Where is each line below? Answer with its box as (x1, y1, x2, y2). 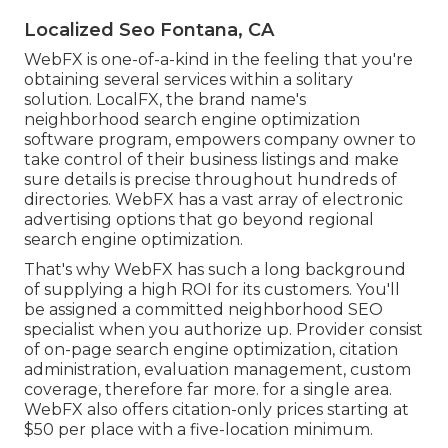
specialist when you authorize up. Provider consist (24, 319, 423, 339)
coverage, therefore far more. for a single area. (24, 379, 392, 399)
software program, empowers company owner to (24, 129, 416, 149)
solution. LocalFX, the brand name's (24, 89, 306, 109)
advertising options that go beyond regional (24, 209, 374, 229)
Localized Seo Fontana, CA (24, 18, 274, 41)
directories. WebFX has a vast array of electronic (24, 189, 403, 209)
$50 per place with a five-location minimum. (24, 419, 373, 439)
